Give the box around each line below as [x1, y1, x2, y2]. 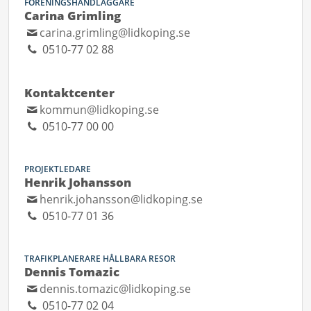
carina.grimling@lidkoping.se [40, 25, 191, 40]
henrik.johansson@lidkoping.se [40, 192, 203, 207]
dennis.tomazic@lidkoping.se [40, 281, 192, 296]
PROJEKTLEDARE [24, 163, 91, 175]
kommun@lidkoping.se [40, 102, 160, 117]
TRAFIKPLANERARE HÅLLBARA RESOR [24, 253, 176, 264]
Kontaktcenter [24, 85, 115, 101]
